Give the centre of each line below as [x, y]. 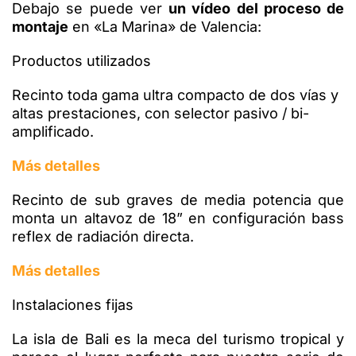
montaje [40, 26]
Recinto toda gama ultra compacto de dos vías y [175, 95]
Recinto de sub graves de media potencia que [178, 199]
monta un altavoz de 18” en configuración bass [178, 218]
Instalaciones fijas [73, 304]
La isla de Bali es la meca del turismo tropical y [178, 339]
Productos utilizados [81, 60]
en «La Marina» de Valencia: [165, 26]
